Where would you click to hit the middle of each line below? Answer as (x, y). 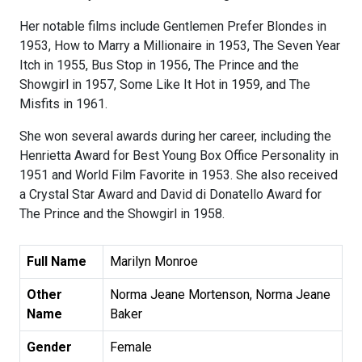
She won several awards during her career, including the (175, 137)
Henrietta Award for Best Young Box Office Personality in (179, 156)
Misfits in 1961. (63, 104)
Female (131, 347)
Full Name (57, 262)
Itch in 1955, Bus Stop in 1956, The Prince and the (159, 65)
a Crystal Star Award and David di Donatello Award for (170, 195)
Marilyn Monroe (154, 262)
